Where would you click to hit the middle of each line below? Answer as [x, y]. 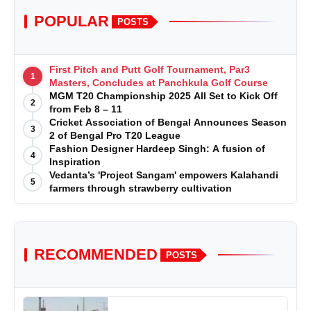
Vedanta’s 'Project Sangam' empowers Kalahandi [164, 175]
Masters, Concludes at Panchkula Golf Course [159, 83]
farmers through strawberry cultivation [141, 188]
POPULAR [72, 22]
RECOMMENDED [96, 255]
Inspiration [75, 162]
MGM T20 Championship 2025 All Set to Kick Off [163, 96]
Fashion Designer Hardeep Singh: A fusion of [157, 149]
